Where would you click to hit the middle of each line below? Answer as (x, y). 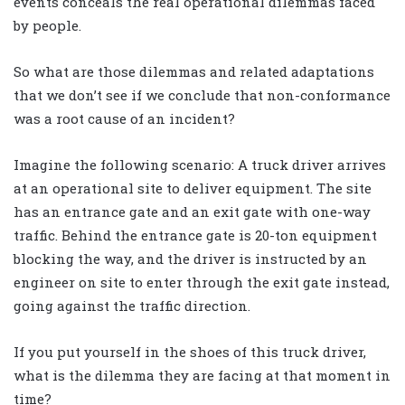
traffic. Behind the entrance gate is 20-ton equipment (195, 235)
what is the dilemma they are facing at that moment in (202, 376)
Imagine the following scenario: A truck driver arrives (200, 165)
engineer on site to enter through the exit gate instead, (202, 283)
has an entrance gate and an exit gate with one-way (192, 212)
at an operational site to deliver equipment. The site (193, 188)
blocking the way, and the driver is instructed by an (190, 259)
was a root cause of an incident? (124, 119)
